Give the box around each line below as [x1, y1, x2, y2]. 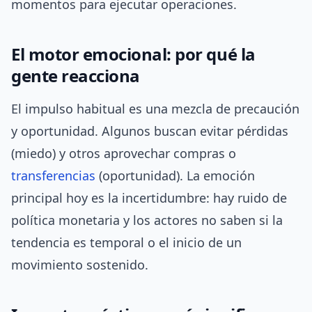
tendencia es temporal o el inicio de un [11, 234, 242, 251]
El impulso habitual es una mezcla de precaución [11, 100, 299, 118]
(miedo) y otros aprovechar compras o [11, 145, 236, 162]
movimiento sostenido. [11, 256, 148, 274]
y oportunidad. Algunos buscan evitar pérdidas [11, 123, 288, 140]
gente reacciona [11, 64, 140, 88]
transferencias [11, 167, 95, 185]
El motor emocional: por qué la [11, 42, 256, 66]
